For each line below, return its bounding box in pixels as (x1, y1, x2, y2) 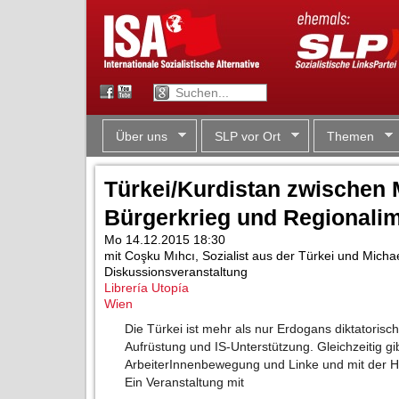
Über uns (116, 128, 167, 143)
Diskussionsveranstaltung (104, 265, 248, 279)
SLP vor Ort (214, 128, 281, 143)
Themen (327, 128, 374, 143)
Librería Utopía (104, 281, 189, 295)
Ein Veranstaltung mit (125, 375, 245, 390)
